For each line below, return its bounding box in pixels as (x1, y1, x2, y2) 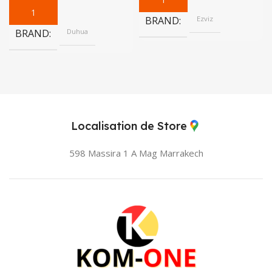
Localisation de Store (70, 119, 187, 134)
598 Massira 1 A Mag (69, 147, 157, 160)
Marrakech (159, 147, 203, 160)
